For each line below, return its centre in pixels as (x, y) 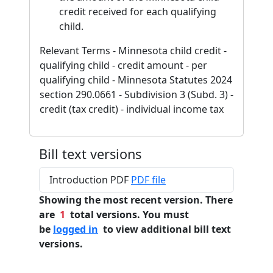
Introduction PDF (90, 180)
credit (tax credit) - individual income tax (132, 109)
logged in (76, 229)
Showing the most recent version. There (136, 200)
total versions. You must (127, 214)
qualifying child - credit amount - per (123, 65)
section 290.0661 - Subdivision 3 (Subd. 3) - (136, 94)
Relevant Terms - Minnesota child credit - (133, 51)
